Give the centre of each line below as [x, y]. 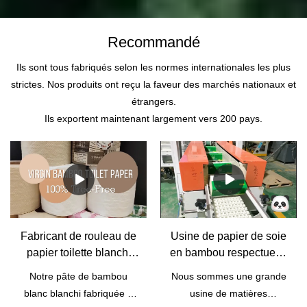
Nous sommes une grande [229, 277]
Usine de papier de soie [229, 236]
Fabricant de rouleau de [78, 236]
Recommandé [153, 42]
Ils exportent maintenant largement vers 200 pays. [153, 119]
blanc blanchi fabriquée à [78, 294]
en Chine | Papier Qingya [229, 286]
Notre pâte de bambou [78, 277]
